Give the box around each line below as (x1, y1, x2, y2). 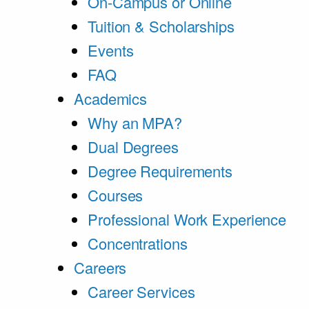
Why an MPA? (88, 112, 182, 133)
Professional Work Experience (88, 208, 287, 230)
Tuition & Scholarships (88, 15, 235, 37)
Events (88, 39, 134, 61)
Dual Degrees (88, 136, 179, 157)
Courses (88, 184, 143, 206)
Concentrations (88, 232, 188, 254)
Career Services (88, 281, 195, 302)
